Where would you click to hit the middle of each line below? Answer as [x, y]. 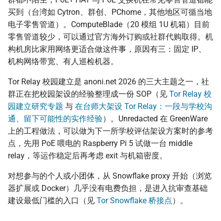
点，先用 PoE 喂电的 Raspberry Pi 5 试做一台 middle [100, 144]
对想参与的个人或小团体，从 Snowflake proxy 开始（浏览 [110, 176]
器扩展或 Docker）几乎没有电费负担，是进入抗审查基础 [108, 188]
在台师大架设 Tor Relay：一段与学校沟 [144, 107]
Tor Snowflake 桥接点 [134, 201]
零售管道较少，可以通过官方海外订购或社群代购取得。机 [110, 37]
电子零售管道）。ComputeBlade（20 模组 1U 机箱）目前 [109, 25]
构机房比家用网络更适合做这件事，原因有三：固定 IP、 [107, 49]
